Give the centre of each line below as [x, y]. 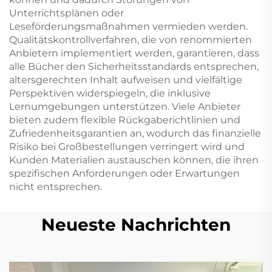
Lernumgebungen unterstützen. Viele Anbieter [125, 107]
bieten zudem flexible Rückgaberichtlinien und [125, 120]
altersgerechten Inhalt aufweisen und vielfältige [126, 80]
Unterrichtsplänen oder [66, 13]
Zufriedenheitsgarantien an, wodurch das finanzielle [135, 133]
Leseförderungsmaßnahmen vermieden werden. [128, 26]
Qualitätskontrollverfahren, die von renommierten [131, 40]
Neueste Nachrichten [136, 225]
